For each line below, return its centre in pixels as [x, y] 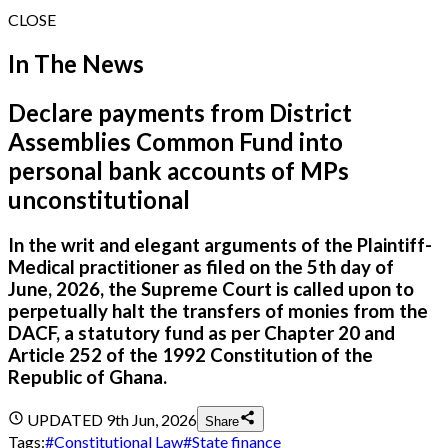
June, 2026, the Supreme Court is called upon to [211, 288]
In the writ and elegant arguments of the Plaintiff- [220, 244]
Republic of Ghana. [87, 376]
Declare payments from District [180, 112]
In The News [76, 63]
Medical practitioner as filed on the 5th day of [201, 266]
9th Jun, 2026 [151, 420]
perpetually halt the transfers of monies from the [218, 310]
